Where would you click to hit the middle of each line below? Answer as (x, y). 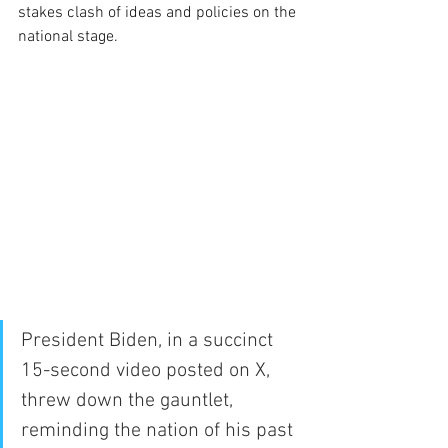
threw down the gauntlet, (129, 400)
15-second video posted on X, (148, 370)
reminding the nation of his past (159, 430)
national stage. (68, 37)
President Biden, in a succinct (149, 340)
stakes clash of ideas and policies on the (159, 13)
